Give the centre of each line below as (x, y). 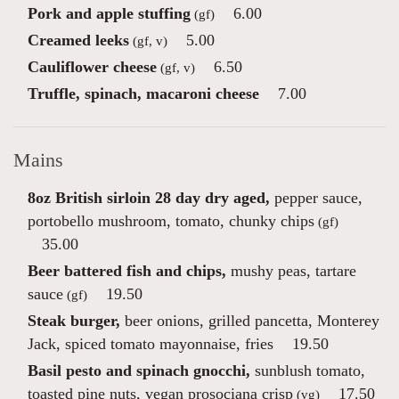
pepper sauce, (316, 198)
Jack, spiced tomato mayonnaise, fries (151, 344)
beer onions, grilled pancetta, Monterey (250, 321)
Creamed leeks (78, 40)
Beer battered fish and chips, (127, 271)
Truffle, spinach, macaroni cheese (143, 94)
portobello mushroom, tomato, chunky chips (171, 221)
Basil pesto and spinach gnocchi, (139, 370)
